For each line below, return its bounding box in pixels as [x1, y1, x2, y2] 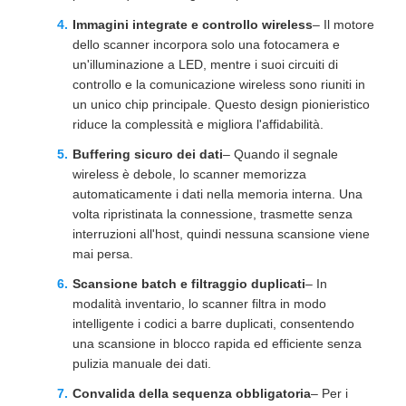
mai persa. [72, 246, 133, 261]
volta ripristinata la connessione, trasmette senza [72, 206, 353, 221]
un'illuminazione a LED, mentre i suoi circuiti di [72, 56, 338, 72]
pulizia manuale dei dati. [72, 355, 211, 371]
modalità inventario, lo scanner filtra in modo [72, 295, 326, 311]
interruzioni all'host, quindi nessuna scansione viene [72, 226, 370, 241]
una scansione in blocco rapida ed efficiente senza [72, 335, 362, 351]
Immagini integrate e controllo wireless [72, 16, 313, 32]
